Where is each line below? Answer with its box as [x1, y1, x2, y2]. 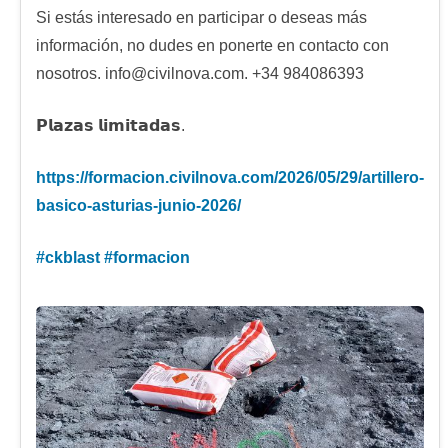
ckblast [45, 249, 100, 267]
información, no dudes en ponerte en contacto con [36, 37, 389, 55]
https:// [36, 169, 88, 187]
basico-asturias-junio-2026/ [36, 197, 241, 215]
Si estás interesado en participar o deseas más [36, 9, 367, 27]
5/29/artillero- [327, 169, 424, 187]
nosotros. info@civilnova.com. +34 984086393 [36, 65, 364, 83]
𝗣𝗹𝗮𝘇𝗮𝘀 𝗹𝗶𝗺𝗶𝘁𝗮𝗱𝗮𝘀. [36, 117, 185, 135]
